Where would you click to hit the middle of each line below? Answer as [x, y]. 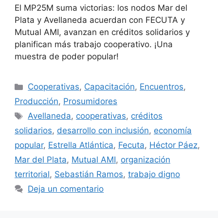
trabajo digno [154, 174]
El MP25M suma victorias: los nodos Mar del [101, 8]
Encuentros [162, 87]
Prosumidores [90, 101]
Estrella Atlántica [81, 145]
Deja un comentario [66, 189]
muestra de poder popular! [67, 57]
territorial [32, 174]
